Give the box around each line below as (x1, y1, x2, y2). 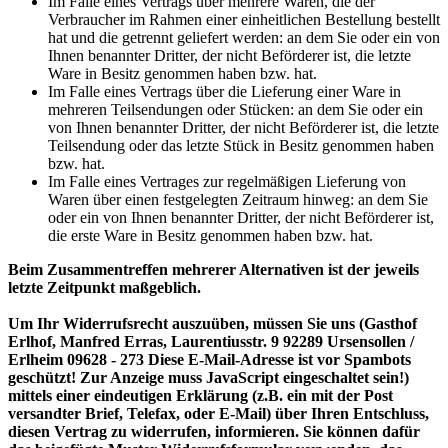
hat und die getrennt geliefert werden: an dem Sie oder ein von (48, 29, 440, 47)
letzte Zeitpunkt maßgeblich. (8, 279, 201, 297)
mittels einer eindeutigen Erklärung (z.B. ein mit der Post (8, 387, 393, 405)
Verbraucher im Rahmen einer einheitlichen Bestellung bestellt (48, 11, 440, 29)
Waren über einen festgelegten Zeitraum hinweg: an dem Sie (48, 191, 428, 209)
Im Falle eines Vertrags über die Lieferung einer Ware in (48, 83, 401, 101)
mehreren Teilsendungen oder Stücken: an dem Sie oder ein (48, 101, 423, 119)
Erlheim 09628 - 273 (8, 351, 148, 369)
